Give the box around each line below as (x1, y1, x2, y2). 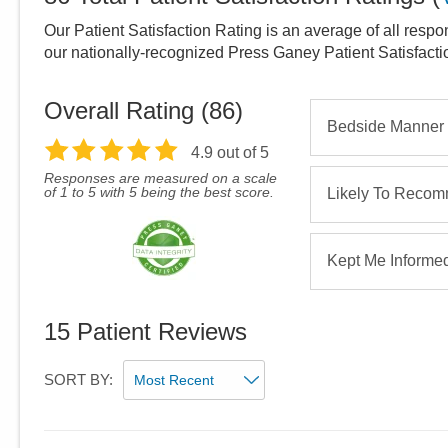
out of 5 (212, 144, 269, 162)
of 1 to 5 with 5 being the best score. (44, 184, 274, 201)
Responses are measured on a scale (44, 170, 277, 187)
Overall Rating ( (44, 97, 209, 125)
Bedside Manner (326, 118, 444, 136)
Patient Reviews (70, 318, 247, 346)
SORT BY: (44, 371, 113, 389)
